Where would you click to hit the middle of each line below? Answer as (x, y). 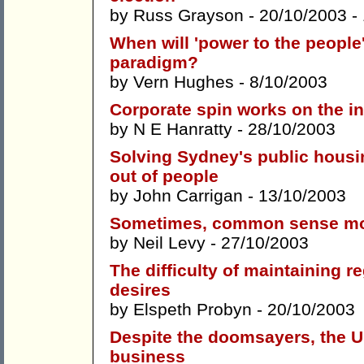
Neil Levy (169, 243)
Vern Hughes (184, 82)
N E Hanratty (183, 129)
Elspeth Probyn (193, 310)
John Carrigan (188, 196)
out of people (164, 176)
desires (140, 290)
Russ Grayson (188, 15)
